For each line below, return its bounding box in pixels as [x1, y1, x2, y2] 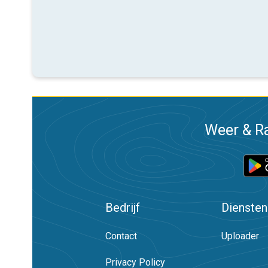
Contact [105, 230, 137, 242]
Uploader [221, 230, 259, 242]
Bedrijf [105, 200, 140, 215]
